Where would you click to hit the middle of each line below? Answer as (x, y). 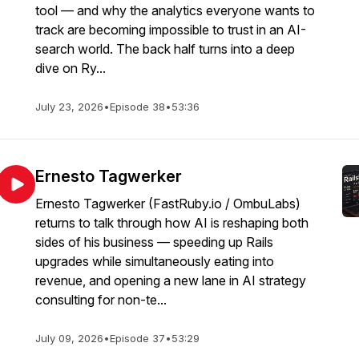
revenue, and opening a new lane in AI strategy (171, 280)
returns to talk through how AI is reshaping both (172, 223)
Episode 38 (137, 107)
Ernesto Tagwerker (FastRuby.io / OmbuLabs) (168, 204)
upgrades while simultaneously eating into (155, 261)
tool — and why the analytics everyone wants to (175, 10)
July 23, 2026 (69, 107)
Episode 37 (137, 338)
